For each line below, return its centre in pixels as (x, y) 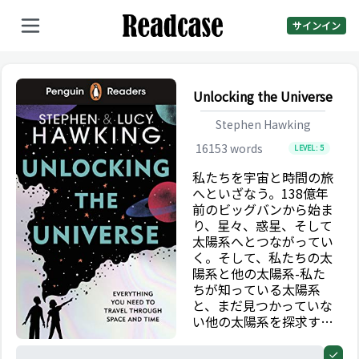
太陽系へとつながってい (263, 241)
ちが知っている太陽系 (256, 289)
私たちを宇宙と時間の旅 (263, 177)
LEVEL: (307, 148)
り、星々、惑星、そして (262, 225)
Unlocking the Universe (263, 96)
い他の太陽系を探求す (256, 321)
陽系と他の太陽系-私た (259, 273)
